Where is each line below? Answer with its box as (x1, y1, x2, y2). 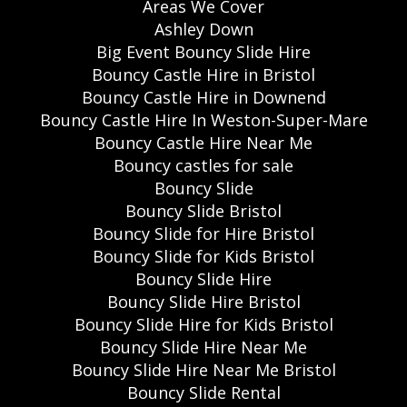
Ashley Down (154, 17, 253, 40)
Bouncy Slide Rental (126, 381, 281, 403)
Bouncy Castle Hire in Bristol (92, 63, 315, 85)
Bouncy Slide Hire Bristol (106, 290, 301, 313)
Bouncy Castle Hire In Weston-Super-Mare (39, 108, 368, 131)
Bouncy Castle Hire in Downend (81, 85, 326, 108)
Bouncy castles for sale (114, 154, 293, 176)
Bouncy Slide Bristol (125, 199, 282, 222)
